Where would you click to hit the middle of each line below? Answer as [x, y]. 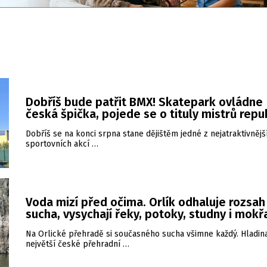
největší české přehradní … [77, 244]
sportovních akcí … [62, 144]
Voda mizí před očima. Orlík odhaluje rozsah [145, 202]
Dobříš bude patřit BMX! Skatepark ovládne [144, 102]
